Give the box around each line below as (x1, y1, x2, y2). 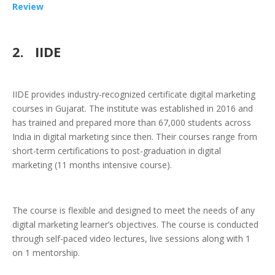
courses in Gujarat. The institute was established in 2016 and (12, 103, 253, 115)
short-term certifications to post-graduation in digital (12, 145, 221, 157)
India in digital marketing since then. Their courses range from (12, 131, 257, 143)
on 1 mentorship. (12, 247, 80, 259)
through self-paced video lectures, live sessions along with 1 (12, 233, 250, 245)
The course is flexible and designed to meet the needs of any (12, 204, 255, 217)
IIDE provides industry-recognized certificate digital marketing (12, 88, 255, 101)
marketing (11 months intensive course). (12, 159, 172, 171)
